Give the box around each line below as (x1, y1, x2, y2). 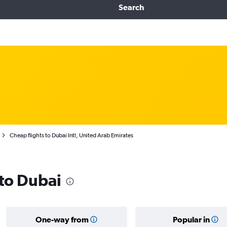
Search (118, 3, 144, 12)
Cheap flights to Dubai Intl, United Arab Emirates (9, 132, 133, 139)
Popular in (172, 215, 210, 224)
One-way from (35, 215, 89, 224)
